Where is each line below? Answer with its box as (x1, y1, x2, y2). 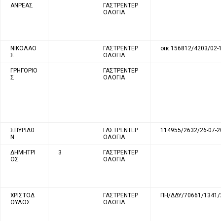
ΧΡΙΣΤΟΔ (10, 191, 35, 199)
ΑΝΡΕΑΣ (10, 1, 33, 9)
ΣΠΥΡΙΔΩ (10, 126, 35, 134)
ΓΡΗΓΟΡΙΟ (10, 67, 37, 74)
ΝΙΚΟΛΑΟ (10, 44, 37, 52)
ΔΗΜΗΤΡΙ (10, 148, 36, 156)
